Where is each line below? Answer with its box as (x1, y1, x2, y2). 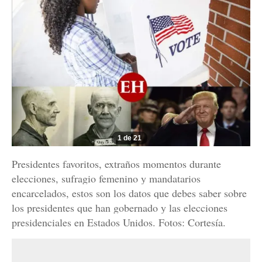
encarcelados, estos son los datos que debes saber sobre (12, 186, 247, 201)
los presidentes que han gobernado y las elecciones (12, 201, 227, 215)
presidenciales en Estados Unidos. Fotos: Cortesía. (12, 215, 226, 230)
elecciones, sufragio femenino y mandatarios (12, 171, 201, 186)
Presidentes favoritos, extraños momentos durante (12, 157, 221, 171)
